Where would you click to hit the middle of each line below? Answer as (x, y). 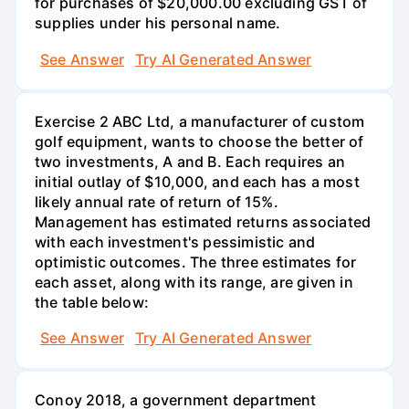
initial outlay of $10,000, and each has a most (197, 181)
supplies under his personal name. (158, 23)
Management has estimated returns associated (203, 221)
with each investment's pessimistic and (175, 241)
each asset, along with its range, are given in (194, 282)
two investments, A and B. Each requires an (190, 161)
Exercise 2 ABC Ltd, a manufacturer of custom (200, 121)
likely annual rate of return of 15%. (157, 201)
